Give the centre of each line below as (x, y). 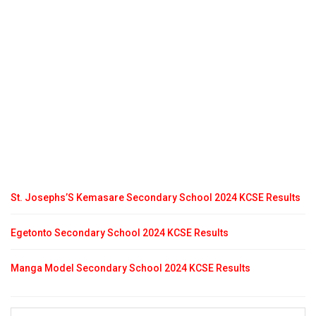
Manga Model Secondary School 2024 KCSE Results (130, 268)
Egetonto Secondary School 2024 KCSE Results (120, 233)
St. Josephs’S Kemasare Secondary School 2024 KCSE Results (156, 198)
